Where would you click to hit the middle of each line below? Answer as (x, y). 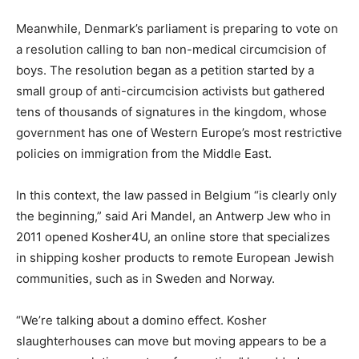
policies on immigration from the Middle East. (144, 154)
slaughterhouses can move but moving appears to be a (171, 341)
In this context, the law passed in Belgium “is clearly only (176, 196)
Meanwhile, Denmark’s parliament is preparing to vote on (177, 29)
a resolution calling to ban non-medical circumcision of (171, 50)
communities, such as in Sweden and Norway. (145, 279)
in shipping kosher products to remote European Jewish (175, 258)
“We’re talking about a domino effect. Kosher (141, 321)
